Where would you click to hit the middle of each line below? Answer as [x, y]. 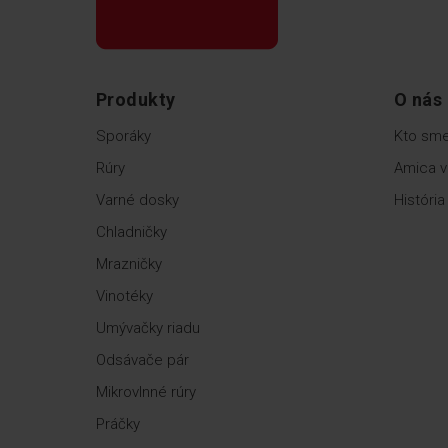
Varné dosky [137, 199]
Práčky [118, 423]
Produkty [136, 99]
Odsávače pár [142, 359]
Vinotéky [124, 295]
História [419, 199]
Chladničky [131, 231]
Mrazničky [129, 263]
